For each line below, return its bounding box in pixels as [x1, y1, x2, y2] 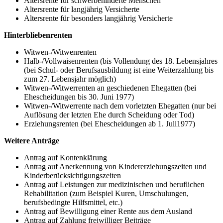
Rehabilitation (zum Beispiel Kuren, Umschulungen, [24, 189, 189, 198]
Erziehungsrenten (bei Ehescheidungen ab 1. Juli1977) [24, 119, 195, 128]
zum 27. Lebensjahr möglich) [24, 75, 116, 84]
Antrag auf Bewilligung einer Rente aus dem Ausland [24, 207, 192, 216]
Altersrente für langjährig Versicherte [24, 5, 139, 14]
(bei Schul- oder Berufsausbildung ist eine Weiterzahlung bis [24, 66, 214, 75]
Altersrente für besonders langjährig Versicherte [24, 14, 173, 23]
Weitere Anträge [4, 136, 59, 145]
